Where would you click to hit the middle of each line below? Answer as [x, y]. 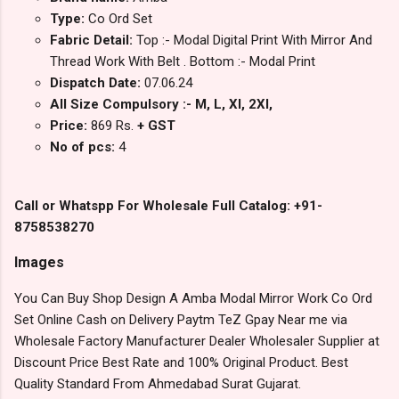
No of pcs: [84, 147]
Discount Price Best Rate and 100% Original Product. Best [181, 363]
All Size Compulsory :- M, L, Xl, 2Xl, [161, 105]
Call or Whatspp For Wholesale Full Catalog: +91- [168, 206]
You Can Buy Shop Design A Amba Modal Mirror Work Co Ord [193, 299]
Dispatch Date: [97, 83]
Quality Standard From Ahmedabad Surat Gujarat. [158, 384]
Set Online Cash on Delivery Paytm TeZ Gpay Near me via [181, 320]
